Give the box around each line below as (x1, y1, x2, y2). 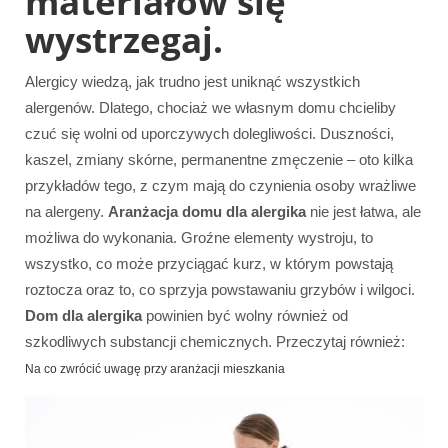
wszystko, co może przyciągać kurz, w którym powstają (25, 255, 393, 273)
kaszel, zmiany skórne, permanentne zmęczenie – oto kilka (25, 151, 413, 169)
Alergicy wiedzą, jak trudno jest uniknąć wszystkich (25, 73, 360, 91)
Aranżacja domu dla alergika (108, 203, 306, 221)
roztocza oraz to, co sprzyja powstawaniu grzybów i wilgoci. (25, 281, 415, 299)
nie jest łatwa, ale (306, 203, 421, 221)
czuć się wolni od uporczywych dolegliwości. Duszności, (25, 125, 394, 143)
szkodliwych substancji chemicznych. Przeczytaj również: (25, 333, 405, 351)
